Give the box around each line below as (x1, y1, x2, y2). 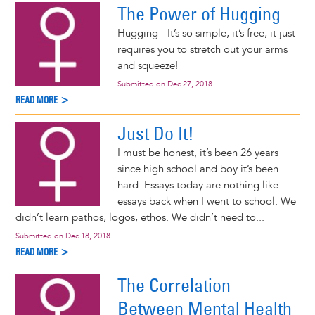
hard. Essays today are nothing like (117, 179, 278, 193)
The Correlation (117, 274, 231, 297)
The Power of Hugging (117, 2, 281, 26)
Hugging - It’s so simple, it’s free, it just (117, 27, 295, 41)
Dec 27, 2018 (167, 79, 212, 89)
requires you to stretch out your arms (117, 43, 288, 57)
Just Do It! (117, 122, 194, 146)
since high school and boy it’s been (117, 162, 278, 176)
